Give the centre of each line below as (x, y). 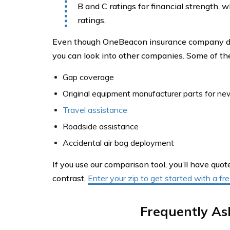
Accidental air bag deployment (118, 143)
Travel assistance (95, 110)
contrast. (70, 178)
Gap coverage (88, 77)
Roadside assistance (101, 126)
